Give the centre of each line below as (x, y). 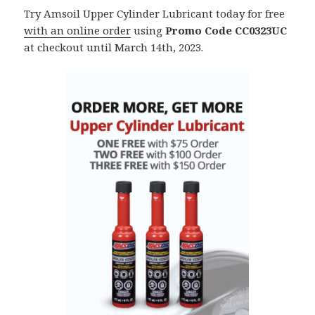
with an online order (78, 31)
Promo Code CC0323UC (226, 31)
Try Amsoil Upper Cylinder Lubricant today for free (155, 14)
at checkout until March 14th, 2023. (114, 47)
